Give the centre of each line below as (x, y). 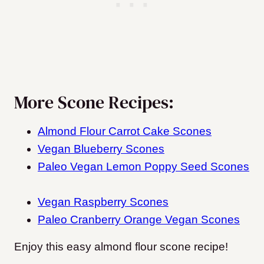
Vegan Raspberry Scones (103, 202)
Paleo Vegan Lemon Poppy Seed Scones (143, 167)
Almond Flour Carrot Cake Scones (125, 131)
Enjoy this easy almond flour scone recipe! (121, 247)
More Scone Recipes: (94, 103)
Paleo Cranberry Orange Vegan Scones (139, 220)
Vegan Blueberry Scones (101, 149)
